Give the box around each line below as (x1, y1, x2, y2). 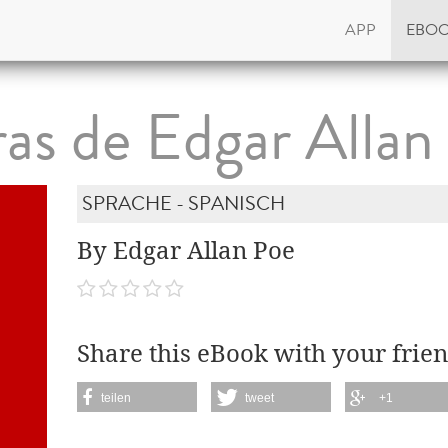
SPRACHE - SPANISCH (82, 189, 286, 218)
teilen (101, 390, 132, 405)
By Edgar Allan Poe (77, 236, 296, 266)
